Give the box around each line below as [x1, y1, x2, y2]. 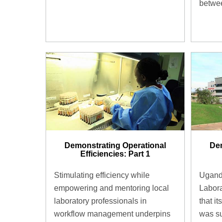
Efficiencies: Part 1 [80, 150, 151, 159]
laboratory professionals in [54, 196, 147, 205]
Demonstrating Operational [64, 141, 166, 150]
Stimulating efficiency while [54, 170, 150, 179]
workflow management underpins [54, 209, 170, 218]
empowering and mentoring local [54, 183, 169, 192]
